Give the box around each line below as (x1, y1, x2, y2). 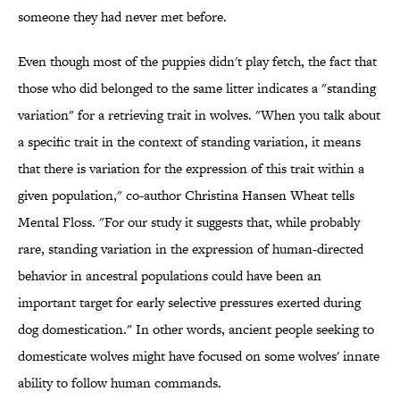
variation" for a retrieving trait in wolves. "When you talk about (18, 105, 380, 125)
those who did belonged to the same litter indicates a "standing (18, 79, 376, 98)
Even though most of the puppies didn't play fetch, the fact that (18, 52, 377, 71)
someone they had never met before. (18, 7, 227, 27)
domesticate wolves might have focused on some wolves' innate (18, 346, 379, 366)
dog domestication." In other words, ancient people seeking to (18, 320, 374, 339)
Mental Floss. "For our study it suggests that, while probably (18, 212, 360, 232)
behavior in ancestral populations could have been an (18, 266, 321, 286)
